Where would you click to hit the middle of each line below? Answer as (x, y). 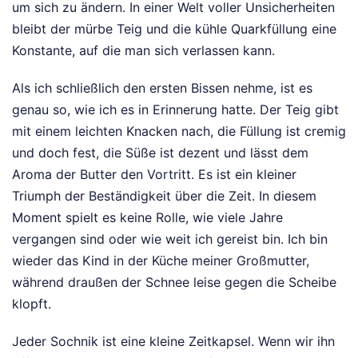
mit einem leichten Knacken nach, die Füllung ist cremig (179, 131)
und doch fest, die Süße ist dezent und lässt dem (160, 153)
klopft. (32, 304)
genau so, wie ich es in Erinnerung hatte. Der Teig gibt (175, 110)
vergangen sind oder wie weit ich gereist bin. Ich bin (170, 239)
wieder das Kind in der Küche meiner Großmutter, (161, 261)
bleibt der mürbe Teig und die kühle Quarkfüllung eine (174, 29)
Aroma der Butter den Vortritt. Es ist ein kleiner (154, 175)
